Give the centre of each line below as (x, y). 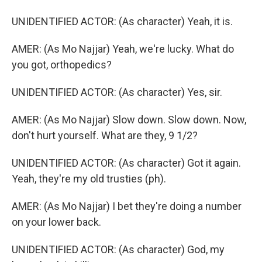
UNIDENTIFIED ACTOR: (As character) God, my (118, 249)
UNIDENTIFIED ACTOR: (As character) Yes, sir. (117, 92)
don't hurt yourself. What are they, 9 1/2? (105, 135)
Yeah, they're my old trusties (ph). (89, 179)
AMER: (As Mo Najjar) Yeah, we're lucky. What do (123, 49)
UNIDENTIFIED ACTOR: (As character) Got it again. (126, 163)
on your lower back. (56, 222)
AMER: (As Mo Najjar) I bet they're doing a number (127, 206)
